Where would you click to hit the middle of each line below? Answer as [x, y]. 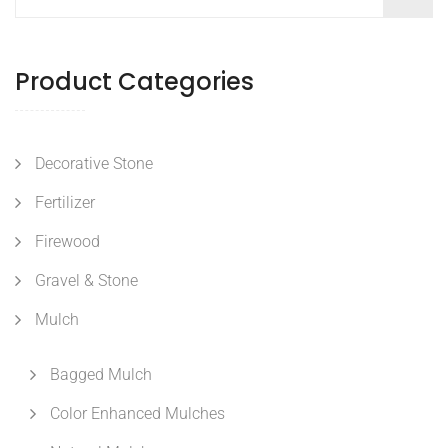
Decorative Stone [94, 164]
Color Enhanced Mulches [137, 414]
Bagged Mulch [101, 375]
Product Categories [134, 82]
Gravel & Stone [86, 281]
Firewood [67, 242]
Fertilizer [65, 203]
